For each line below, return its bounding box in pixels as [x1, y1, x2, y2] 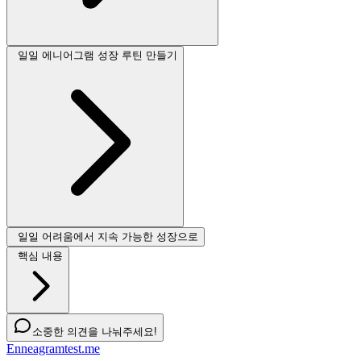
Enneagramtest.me [6, 341, 100, 355]
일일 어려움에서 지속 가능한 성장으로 [18, 230, 198, 243]
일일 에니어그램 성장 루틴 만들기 [18, 48, 177, 61]
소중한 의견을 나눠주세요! [32, 325, 157, 338]
